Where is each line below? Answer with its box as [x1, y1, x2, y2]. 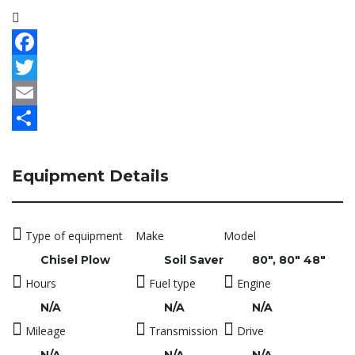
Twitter [12, 84, 55, 102]
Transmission [146, 323, 218, 339]
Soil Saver [164, 253, 223, 268]
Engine [234, 276, 271, 292]
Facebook [12, 59, 69, 77]
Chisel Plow [40, 253, 110, 268]
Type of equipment [22, 228, 123, 244]
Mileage [22, 323, 66, 339]
